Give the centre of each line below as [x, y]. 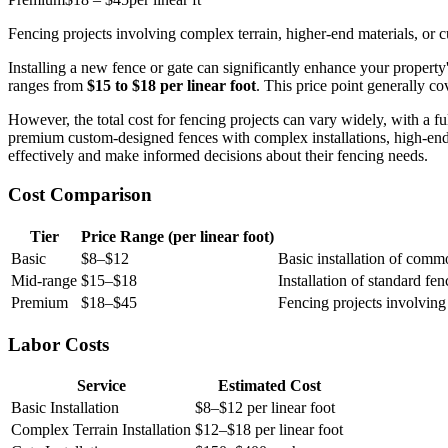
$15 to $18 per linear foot [171, 86]
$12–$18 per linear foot [269, 430]
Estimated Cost [269, 386]
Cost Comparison [80, 195]
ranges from [47, 86]
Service [101, 386]
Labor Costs [58, 344]
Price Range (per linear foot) [177, 236]
